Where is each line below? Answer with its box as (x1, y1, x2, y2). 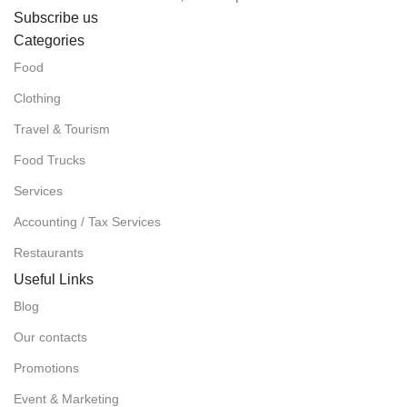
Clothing (14, 90, 61, 105)
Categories (14, 32, 84, 48)
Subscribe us (14, 9, 98, 25)
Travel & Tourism (14, 121, 110, 136)
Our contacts (14, 329, 87, 344)
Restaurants (14, 244, 84, 260)
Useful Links (14, 271, 94, 287)
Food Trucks (14, 152, 85, 167)
